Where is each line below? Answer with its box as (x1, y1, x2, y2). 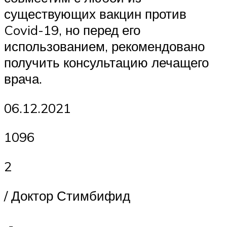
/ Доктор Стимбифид (4, 187, 130, 204)
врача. (4, 70, 42, 87)
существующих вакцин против (4, 6, 186, 22)
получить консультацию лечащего (4, 54, 209, 71)
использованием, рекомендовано (4, 38, 205, 55)
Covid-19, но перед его (4, 22, 140, 39)
